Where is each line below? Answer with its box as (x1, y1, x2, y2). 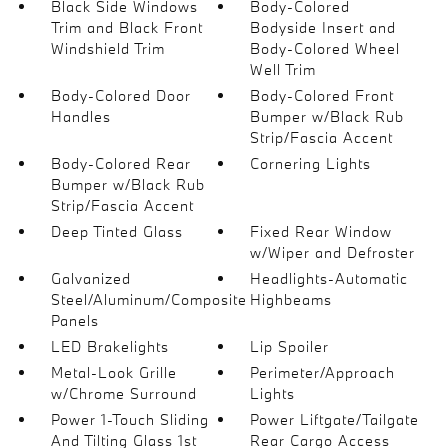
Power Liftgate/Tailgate (250, 410, 420, 429)
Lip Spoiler (250, 337, 330, 356)
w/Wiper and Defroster (250, 243, 416, 262)
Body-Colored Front (250, 86, 395, 105)
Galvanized (50, 269, 131, 288)
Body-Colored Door (50, 86, 191, 105)
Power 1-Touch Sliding (50, 410, 209, 429)
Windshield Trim (50, 39, 165, 58)
